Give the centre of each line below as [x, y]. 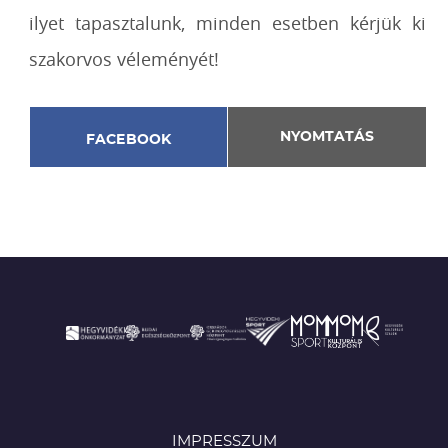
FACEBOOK [128, 140]
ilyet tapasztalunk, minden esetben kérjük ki [227, 23]
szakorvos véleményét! [124, 59]
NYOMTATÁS [326, 137]
